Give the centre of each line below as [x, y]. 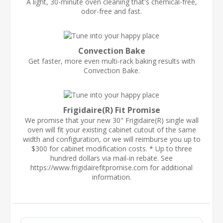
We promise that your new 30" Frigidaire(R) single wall [111, 120]
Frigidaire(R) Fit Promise [111, 110]
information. [111, 177]
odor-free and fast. [111, 11]
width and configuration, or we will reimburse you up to [111, 139]
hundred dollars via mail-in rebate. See [111, 158]
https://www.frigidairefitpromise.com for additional [111, 167]
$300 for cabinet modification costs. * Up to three [111, 148]
